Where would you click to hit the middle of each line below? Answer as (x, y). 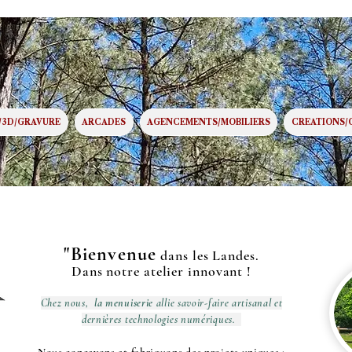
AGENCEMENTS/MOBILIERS (209, 122)
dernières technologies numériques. (160, 319)
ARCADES (104, 122)
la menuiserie (124, 303)
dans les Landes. (208, 255)
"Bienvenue (110, 254)
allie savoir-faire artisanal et (218, 303)
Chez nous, (67, 303)
